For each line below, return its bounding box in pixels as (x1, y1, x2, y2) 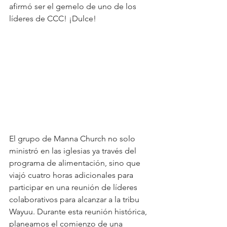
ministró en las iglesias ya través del (9, 146, 138, 156)
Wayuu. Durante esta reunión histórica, (9, 207, 149, 216)
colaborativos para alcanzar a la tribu (9, 195, 141, 204)
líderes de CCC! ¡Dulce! (9, 14, 96, 23)
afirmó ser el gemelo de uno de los (9, 2, 138, 11)
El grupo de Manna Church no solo (9, 134, 137, 143)
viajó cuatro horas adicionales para (9, 170, 135, 180)
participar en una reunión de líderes (9, 182, 139, 192)
